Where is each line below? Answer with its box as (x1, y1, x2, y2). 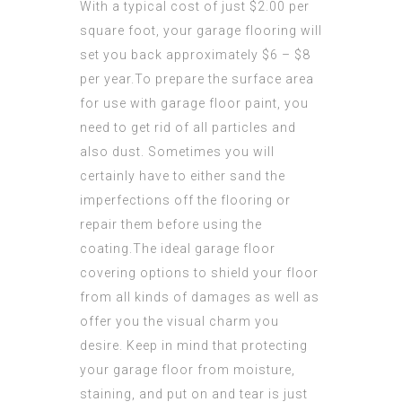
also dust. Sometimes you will (80, 144, 275, 159)
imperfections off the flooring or (80, 193, 291, 207)
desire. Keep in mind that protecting (80, 338, 308, 353)
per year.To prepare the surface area (80, 72, 314, 86)
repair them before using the (80, 217, 262, 232)
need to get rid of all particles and (80, 120, 296, 135)
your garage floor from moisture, (80, 363, 295, 377)
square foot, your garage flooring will (80, 23, 322, 38)
